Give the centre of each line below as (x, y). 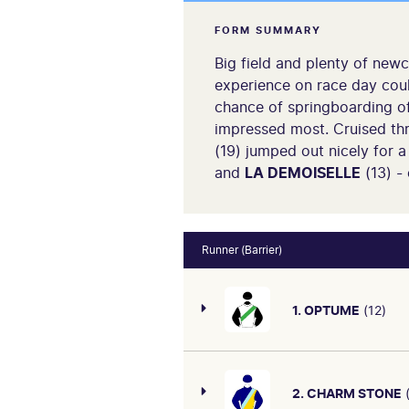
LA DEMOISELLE (303, 173)
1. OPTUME (326, 309)
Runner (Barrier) (242, 250)
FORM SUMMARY (268, 31)
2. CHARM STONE (347, 393)
